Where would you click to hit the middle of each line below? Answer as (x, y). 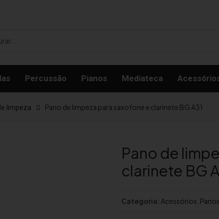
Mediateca (142, 78)
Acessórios (179, 201)
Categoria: (141, 201)
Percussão (45, 78)
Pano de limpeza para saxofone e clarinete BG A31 (124, 107)
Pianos (94, 78)
